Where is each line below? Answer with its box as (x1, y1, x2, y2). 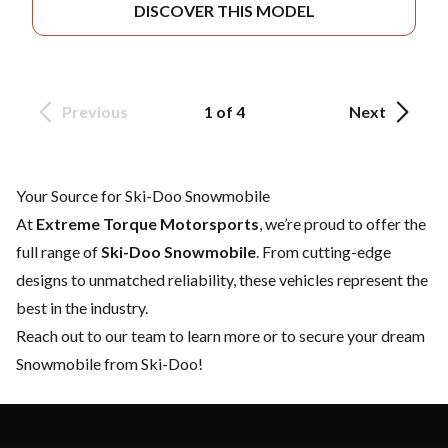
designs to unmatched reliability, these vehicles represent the (16, 270, 428, 290)
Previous (62, 102, 128, 122)
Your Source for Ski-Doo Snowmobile (16, 186, 270, 206)
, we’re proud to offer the (259, 214, 426, 234)
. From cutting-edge (256, 242, 391, 262)
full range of (16, 242, 101, 262)
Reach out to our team (16, 326, 166, 346)
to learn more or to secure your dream (166, 326, 425, 346)
